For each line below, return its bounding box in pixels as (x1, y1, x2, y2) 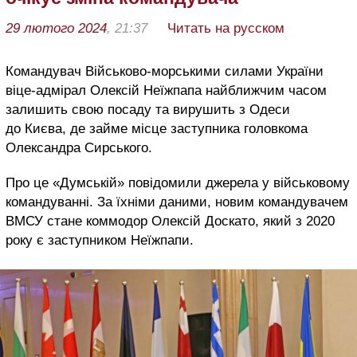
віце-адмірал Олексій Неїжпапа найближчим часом (6, 82, 327, 98)
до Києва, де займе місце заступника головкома (6, 120, 308, 136)
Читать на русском (167, 20, 284, 36)
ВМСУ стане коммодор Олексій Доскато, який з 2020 (6, 213, 335, 229)
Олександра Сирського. (6, 139, 152, 155)
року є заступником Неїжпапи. (6, 232, 194, 248)
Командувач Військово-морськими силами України (6, 63, 324, 79)
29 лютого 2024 (6, 20, 107, 36)
